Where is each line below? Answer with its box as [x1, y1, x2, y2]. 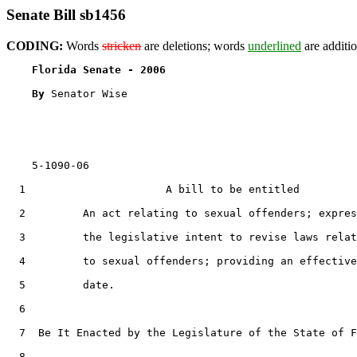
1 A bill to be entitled [6, 182, 300, 195]
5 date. [6, 278, 115, 291]
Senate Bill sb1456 [6, 6, 126, 23]
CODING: [6, 38, 63, 53]
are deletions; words [141, 38, 248, 53]
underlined [248, 38, 301, 53]
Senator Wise [51, 87, 127, 100]
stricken [102, 38, 141, 53]
